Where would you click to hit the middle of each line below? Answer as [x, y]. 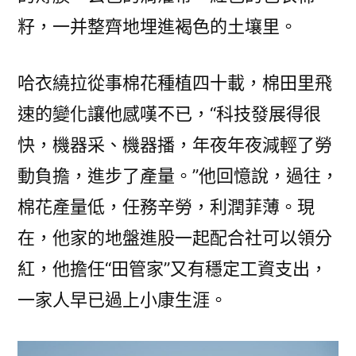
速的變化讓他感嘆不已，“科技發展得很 [169, 114]
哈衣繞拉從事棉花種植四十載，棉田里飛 [175, 83]
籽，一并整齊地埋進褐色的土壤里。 [157, 27]
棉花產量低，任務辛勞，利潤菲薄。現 [166, 207]
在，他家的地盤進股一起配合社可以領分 [175, 238]
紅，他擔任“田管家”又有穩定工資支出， [172, 269]
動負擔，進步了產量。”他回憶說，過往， [178, 176]
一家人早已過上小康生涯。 [122, 300]
